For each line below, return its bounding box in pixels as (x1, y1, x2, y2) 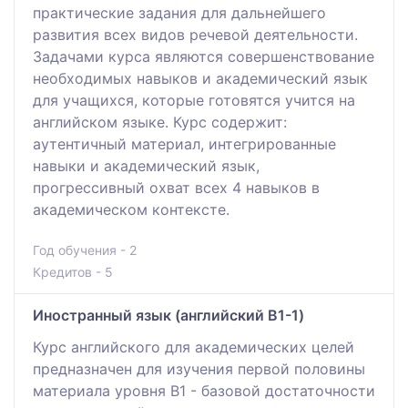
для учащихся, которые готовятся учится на (33, 90, 355, 109)
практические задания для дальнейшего (33, 3, 326, 22)
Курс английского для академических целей (33, 337, 354, 356)
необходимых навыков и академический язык (33, 68, 368, 87)
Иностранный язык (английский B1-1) (33, 305, 304, 324)
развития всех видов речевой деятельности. (33, 25, 358, 44)
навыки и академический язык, (33, 156, 260, 175)
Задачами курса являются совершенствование (33, 46, 374, 66)
